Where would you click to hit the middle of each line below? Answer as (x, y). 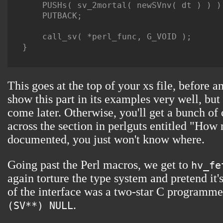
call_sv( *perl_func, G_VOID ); (107, 37)
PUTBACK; (52, 16)
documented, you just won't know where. (106, 140)
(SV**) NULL (40, 206)
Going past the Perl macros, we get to (99, 165)
